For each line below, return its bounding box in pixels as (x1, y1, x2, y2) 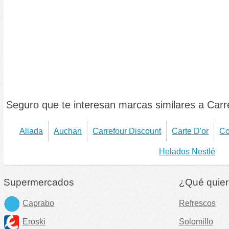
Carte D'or (172, 126, 209, 135)
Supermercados (4, 176, 74, 188)
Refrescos (178, 198, 216, 208)
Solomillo (178, 217, 213, 226)
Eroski (22, 217, 45, 226)
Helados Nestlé (159, 147, 215, 156)
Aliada (19, 126, 43, 135)
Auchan (54, 126, 82, 135)
